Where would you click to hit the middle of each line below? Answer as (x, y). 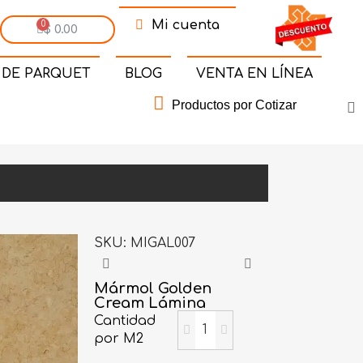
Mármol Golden (153, 288)
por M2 (119, 339)
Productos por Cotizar (234, 105)
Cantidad (125, 321)
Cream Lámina (150, 303)
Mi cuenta (185, 26)
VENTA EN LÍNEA (254, 73)
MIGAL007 (163, 243)
